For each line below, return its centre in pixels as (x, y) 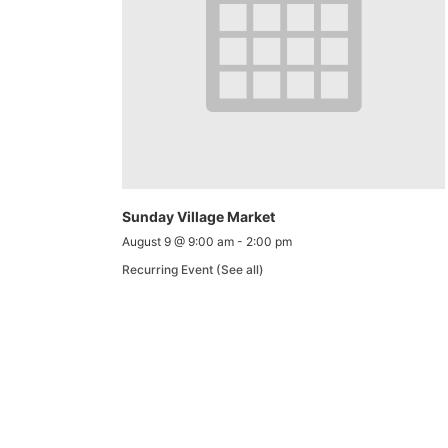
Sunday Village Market (198, 216)
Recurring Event (169, 269)
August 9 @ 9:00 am (178, 241)
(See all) (240, 269)
